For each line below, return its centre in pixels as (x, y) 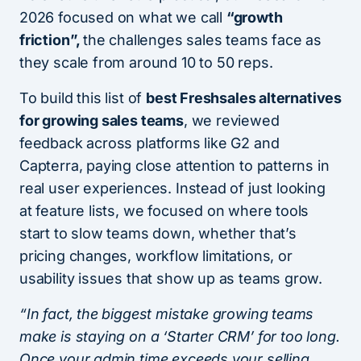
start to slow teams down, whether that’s (158, 233)
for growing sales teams (102, 120)
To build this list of (83, 98)
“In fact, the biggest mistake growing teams (167, 314)
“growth (254, 17)
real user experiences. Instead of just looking (172, 188)
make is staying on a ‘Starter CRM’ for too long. (180, 336)
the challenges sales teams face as (202, 40)
